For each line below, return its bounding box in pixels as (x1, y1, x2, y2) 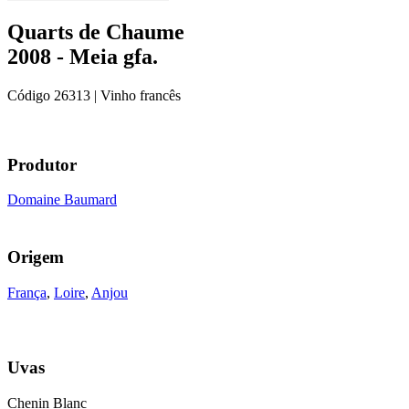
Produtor (7, 154, 77, 174)
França (7, 284, 47, 300)
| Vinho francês (90, 87, 181, 103)
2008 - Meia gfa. (7, 44, 158, 68)
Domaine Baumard (7, 192, 117, 208)
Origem (7, 246, 64, 267)
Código (7, 87, 54, 103)
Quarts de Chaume (7, 19, 184, 44)
